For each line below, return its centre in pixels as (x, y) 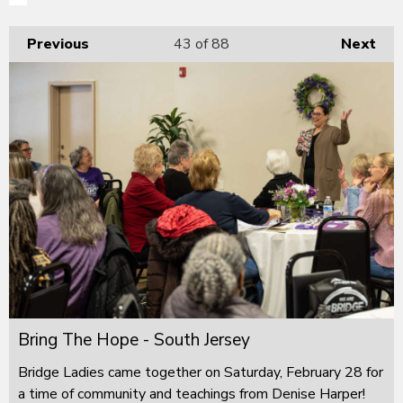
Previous (58, 44)
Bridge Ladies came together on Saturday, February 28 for (201, 372)
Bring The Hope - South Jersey (134, 340)
